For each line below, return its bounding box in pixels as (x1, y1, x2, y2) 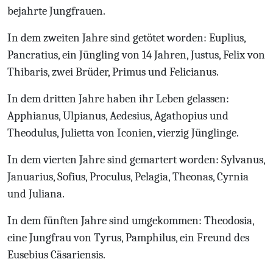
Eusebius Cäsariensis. (7, 248, 105, 261)
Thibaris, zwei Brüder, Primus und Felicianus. (7, 65, 219, 79)
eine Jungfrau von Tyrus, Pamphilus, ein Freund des (7, 231, 249, 244)
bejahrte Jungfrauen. (7, 4, 105, 18)
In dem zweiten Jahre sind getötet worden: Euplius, (7, 31, 246, 44)
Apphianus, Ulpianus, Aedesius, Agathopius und (7, 109, 229, 122)
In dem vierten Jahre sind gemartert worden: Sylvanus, (7, 153, 265, 166)
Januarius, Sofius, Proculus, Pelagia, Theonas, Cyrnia (7, 170, 249, 183)
